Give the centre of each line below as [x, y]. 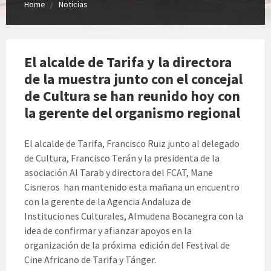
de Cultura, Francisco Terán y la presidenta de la [122, 158]
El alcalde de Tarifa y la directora [128, 62]
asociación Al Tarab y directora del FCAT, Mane [119, 172]
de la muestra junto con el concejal [133, 79]
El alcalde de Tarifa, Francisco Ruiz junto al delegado [132, 143]
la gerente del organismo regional [132, 113]
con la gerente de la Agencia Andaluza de [108, 201]
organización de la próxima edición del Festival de [127, 245]
